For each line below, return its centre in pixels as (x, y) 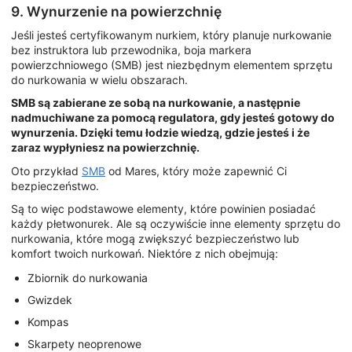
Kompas (48, 321)
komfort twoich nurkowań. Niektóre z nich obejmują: (145, 254)
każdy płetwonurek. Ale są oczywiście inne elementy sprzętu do (176, 224)
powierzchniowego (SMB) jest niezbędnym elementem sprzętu (172, 64)
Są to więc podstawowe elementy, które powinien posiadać (163, 209)
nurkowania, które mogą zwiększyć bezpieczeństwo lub (155, 239)
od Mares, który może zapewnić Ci (196, 170)
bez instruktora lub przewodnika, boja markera (131, 49)
